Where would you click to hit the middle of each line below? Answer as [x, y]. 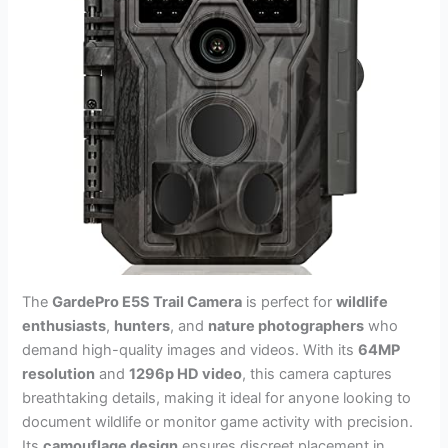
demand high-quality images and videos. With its [190, 349]
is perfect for [289, 301]
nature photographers [286, 325]
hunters [142, 325]
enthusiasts [64, 325]
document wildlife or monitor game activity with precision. [218, 421]
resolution [59, 373]
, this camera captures [317, 373]
